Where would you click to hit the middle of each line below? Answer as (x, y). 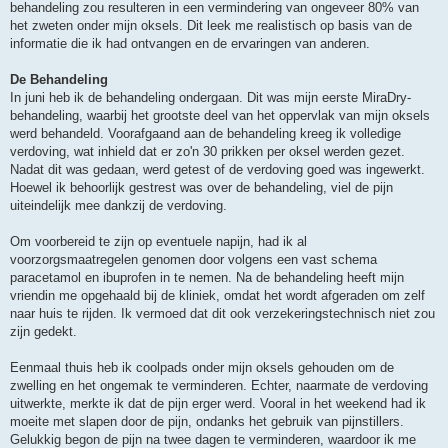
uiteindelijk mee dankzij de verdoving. (118, 206)
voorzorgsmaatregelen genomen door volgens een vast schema (193, 260)
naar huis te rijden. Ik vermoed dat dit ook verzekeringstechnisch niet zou (222, 314)
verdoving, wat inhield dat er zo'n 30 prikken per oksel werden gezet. (207, 152)
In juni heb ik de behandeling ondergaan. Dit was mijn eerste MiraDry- (210, 98)
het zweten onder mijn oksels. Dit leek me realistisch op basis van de (211, 26)
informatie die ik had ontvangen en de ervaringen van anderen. (190, 44)
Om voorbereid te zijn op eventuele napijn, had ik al (158, 242)
